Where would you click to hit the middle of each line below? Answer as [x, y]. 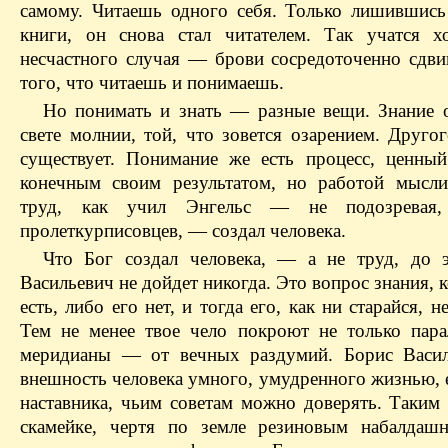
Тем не [55, 331]
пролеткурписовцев [99, 231]
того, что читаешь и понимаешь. [152, 83]
